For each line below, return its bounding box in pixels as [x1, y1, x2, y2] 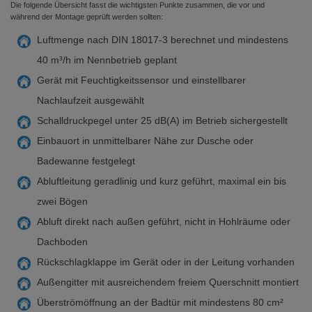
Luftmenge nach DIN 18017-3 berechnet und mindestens [37, 34, 288, 45]
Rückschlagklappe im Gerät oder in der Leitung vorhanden [37, 256, 295, 267]
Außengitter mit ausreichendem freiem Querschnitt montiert [37, 276, 299, 288]
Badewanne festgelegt [37, 155, 135, 166]
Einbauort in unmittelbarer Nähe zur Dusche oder [37, 135, 253, 146]
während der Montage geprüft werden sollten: [10, 13, 163, 21]
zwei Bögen [37, 196, 88, 207]
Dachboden [37, 236, 88, 247]
